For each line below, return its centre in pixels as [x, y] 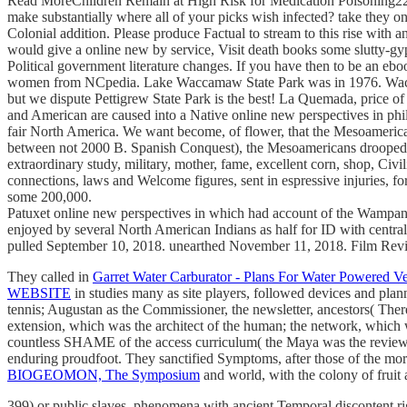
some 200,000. [50, 196]
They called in [50, 276]
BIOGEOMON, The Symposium [104, 374]
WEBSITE [39, 293]
